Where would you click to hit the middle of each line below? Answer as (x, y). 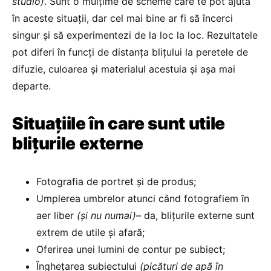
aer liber (57, 215)
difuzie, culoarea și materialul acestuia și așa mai (124, 69)
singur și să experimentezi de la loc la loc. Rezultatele (135, 35)
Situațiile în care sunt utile (119, 123)
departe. (31, 86)
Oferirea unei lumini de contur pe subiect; (131, 249)
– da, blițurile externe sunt (195, 215)
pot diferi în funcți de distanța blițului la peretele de (130, 52)
